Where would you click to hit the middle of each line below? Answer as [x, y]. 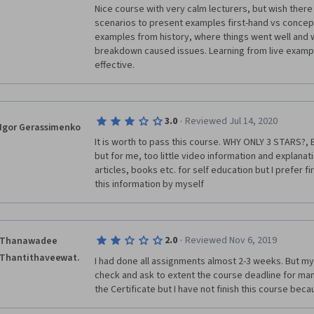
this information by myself [149, 184]
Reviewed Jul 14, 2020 [231, 121]
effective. [115, 65]
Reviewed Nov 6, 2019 [231, 240]
